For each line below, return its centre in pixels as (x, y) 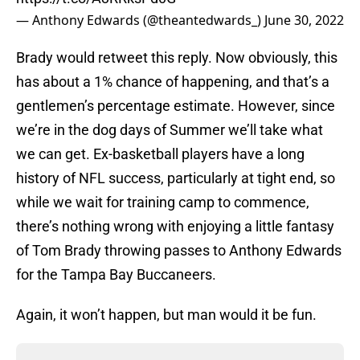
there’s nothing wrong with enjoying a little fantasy (175, 227)
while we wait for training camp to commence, (163, 202)
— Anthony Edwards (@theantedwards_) (140, 20)
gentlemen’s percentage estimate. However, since (176, 106)
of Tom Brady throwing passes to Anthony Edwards (179, 251)
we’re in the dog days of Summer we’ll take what (170, 130)
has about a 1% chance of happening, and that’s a (173, 82)
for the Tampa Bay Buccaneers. (116, 275)
